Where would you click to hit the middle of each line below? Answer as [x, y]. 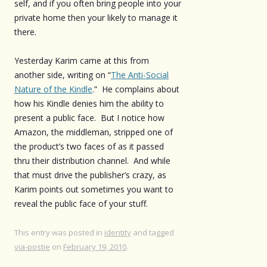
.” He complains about [136, 89]
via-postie [32, 246]
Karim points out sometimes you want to [94, 189]
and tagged [153, 232]
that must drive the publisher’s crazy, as [90, 175]
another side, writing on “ [63, 74]
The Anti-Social [140, 74]
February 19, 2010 [95, 246]
